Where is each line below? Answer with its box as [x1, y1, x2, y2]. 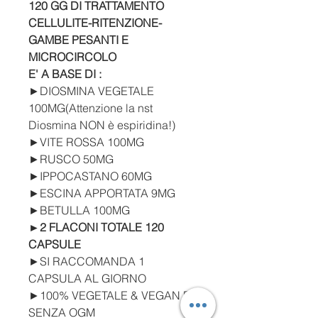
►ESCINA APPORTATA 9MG [28, 186, 175, 201]
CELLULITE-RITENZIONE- [28, 16, 162, 31]
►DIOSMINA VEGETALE [28, 84, 154, 99]
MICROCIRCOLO [28, 50, 116, 65]
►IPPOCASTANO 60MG [28, 169, 152, 184]
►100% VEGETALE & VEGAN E [28, 288, 190, 303]
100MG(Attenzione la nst [28, 101, 153, 116]
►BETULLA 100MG [28, 203, 130, 218]
